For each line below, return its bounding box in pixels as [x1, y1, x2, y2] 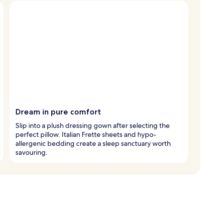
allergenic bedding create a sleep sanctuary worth [15, 138, 171, 148]
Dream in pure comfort [15, 107, 101, 116]
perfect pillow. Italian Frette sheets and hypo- [15, 129, 156, 139]
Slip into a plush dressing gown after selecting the [15, 120, 170, 130]
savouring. [15, 147, 48, 157]
